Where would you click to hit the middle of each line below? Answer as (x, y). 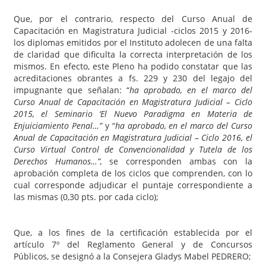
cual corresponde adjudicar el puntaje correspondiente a (133, 185)
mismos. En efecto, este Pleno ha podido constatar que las (133, 66)
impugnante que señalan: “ (72, 90)
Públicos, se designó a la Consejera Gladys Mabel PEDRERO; (132, 256)
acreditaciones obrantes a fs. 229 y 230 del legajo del (133, 78)
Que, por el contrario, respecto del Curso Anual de (133, 18)
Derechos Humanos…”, (62, 161)
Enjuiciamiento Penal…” (59, 125)
